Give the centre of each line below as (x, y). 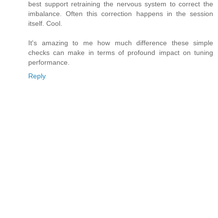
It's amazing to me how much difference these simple (121, 43)
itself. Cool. (45, 24)
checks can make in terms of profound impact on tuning (121, 53)
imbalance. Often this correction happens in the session (121, 14)
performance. (49, 63)
